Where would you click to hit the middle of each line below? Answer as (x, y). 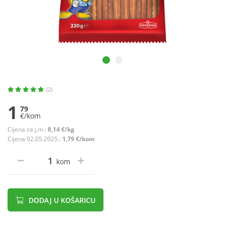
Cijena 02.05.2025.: (35, 139)
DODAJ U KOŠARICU (61, 200)
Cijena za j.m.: (28, 130)
